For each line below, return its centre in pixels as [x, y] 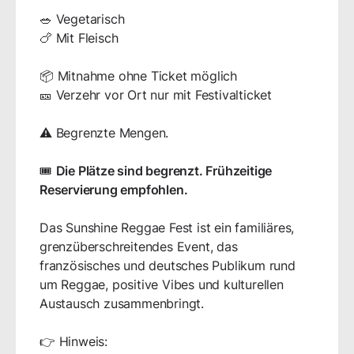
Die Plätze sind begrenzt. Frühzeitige [164, 171]
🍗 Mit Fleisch [79, 38]
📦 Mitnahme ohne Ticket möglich [138, 76]
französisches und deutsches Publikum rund [168, 266]
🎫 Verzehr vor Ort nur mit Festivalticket [156, 95]
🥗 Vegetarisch [82, 19]
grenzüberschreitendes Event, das [139, 247]
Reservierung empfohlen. [114, 190]
